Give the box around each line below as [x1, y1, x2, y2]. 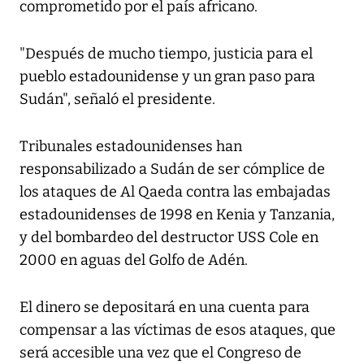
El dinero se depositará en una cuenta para [19, 298, 310, 317]
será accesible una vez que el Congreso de [19, 344, 301, 362]
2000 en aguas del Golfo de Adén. [19, 251, 248, 270]
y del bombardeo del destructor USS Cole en [19, 228, 318, 247]
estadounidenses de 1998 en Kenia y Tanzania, [19, 206, 335, 224]
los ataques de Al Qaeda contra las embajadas [19, 183, 331, 201]
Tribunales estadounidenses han [19, 137, 242, 156]
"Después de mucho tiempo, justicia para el [19, 45, 313, 63]
